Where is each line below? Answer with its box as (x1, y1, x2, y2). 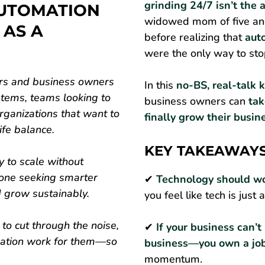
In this (144, 77, 176, 92)
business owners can (144, 93, 248, 108)
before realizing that (144, 30, 245, 44)
